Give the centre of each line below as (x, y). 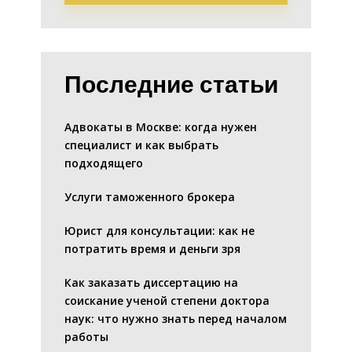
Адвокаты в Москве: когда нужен (161, 127)
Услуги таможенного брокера (150, 197)
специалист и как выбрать (141, 145)
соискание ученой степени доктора (167, 301)
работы (86, 337)
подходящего (104, 163)
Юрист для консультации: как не (159, 231)
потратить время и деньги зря (152, 249)
